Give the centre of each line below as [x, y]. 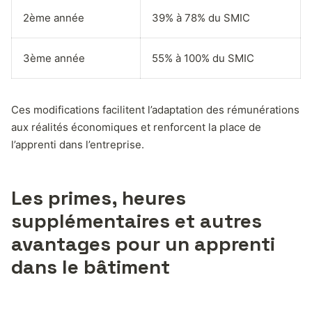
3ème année [54, 58]
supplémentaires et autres [136, 220]
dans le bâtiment [91, 266]
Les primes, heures [99, 197]
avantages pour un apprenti [143, 243]
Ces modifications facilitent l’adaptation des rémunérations [155, 109]
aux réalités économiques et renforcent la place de [136, 127]
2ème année [54, 17]
